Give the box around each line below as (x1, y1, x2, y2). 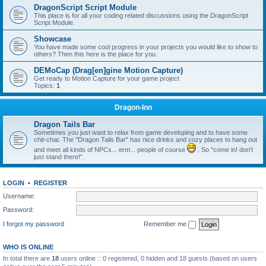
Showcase (34, 34, 71, 43)
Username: (3, 192, 35, 199)
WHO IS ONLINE (3, 243, 53, 251)
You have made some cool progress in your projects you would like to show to (34, 43, 258, 50)
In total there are (3, 254, 52, 262)
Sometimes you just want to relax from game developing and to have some (34, 129, 248, 136)
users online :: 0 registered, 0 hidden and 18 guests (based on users (59, 254, 257, 262)
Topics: (34, 82, 56, 89)
